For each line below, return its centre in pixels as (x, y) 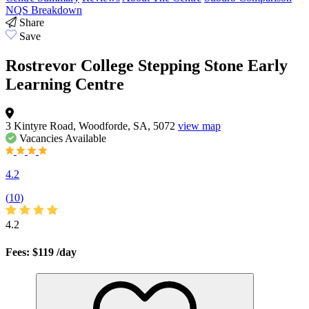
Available (84, 139)
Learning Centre (65, 84)
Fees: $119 (31, 252)
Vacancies (41, 139)
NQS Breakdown (44, 10)
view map (199, 126)
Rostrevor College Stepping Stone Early (147, 66)
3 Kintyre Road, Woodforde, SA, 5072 (92, 126)
